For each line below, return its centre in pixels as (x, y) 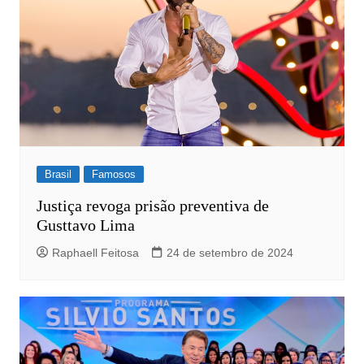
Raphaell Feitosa (95, 252)
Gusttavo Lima (85, 225)
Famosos (113, 174)
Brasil (58, 174)
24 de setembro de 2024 (230, 252)
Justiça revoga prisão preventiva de (152, 205)
